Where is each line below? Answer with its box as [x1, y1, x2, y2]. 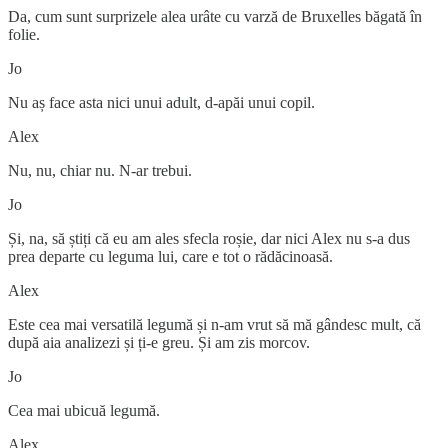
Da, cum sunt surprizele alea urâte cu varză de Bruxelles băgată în [8, 7, 422, 25]
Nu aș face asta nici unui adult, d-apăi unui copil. [8, 93, 315, 111]
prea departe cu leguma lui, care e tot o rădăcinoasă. [8, 247, 337, 265]
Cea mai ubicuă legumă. [8, 401, 160, 419]
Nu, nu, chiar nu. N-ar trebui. [8, 161, 192, 179]
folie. [8, 25, 40, 43]
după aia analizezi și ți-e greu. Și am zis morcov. [8, 333, 314, 351]
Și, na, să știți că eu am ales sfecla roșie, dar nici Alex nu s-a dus [8, 229, 410, 247]
